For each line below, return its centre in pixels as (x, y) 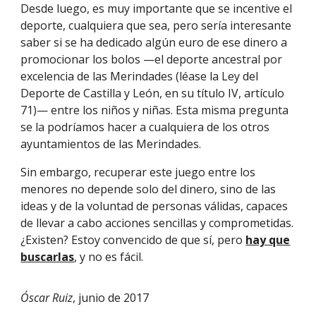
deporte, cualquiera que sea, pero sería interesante (156, 25)
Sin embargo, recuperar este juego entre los (138, 172)
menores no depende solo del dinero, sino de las (148, 189)
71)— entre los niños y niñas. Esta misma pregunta (155, 110)
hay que (268, 240)
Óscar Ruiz (47, 298)
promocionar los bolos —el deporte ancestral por (152, 59)
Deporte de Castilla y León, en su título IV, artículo (153, 93)
